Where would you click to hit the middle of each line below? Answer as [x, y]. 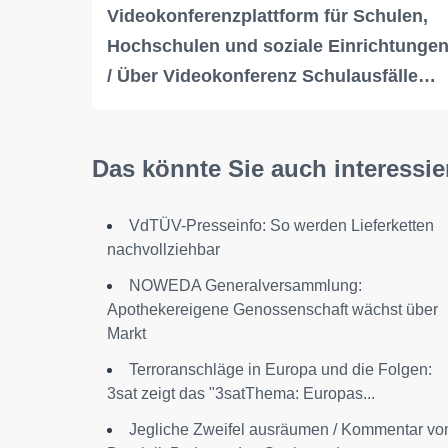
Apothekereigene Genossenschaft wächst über [272, 309]
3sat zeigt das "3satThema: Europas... [241, 393]
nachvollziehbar [163, 249]
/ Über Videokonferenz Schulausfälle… [271, 75]
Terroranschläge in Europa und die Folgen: [280, 369]
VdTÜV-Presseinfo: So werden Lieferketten [281, 225]
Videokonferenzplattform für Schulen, [267, 15]
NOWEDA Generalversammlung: [245, 285]
